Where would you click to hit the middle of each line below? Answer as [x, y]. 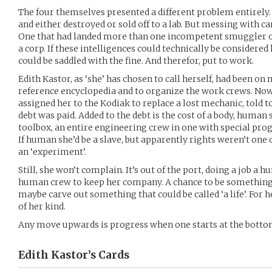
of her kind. [42, 206]
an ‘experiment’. [52, 152]
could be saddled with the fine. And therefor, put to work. [136, 61]
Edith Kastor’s [57, 255]
